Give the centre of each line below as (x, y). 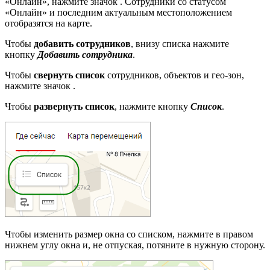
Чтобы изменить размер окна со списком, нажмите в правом (129, 234)
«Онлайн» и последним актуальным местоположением (118, 13)
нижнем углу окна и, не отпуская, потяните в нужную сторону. (135, 245)
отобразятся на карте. (49, 24)
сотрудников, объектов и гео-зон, (176, 75)
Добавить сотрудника (85, 55)
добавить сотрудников (82, 44)
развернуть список (73, 107)
